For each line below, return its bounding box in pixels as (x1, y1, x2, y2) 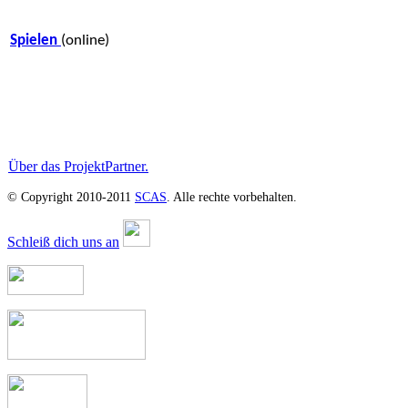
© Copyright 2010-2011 (7, 190, 135, 204)
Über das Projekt (8, 158, 105, 174)
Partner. (105, 158, 148, 174)
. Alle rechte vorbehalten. (167, 190, 297, 204)
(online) (61, 33, 109, 48)
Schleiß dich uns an (7, 234, 119, 250)
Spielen (10, 33, 61, 48)
